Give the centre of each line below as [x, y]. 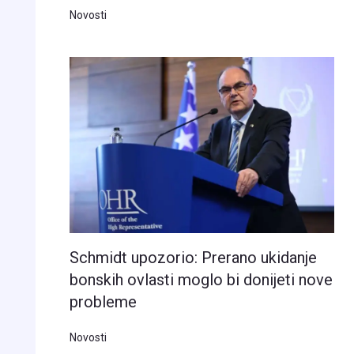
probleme [103, 302]
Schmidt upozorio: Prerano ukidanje [193, 258]
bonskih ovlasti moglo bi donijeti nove [201, 280]
